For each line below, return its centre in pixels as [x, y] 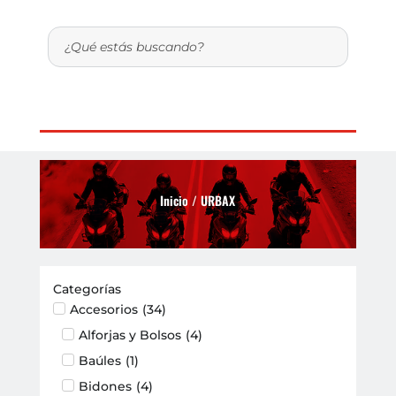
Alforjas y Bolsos [129, 335]
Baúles [99, 361]
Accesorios [103, 310]
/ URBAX [212, 200]
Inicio [175, 200]
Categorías [87, 289]
